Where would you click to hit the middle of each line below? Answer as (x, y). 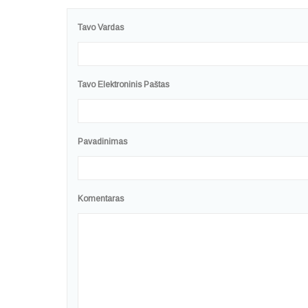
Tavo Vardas (101, 28)
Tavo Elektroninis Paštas (123, 85)
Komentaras (101, 199)
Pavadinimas (102, 142)
